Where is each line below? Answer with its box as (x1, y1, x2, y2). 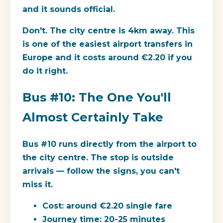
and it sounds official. (22, 4, 115, 14)
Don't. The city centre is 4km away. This (22, 26, 195, 36)
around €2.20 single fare (64, 201, 172, 211)
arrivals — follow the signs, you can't (22, 166, 180, 176)
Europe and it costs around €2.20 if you (22, 53, 192, 63)
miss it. (22, 180, 53, 190)
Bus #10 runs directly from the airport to (22, 139, 197, 149)
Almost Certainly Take (22, 110, 163, 125)
